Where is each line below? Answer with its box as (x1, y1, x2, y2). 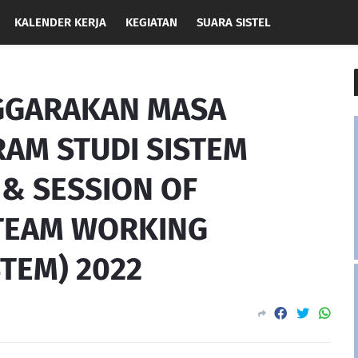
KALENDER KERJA (14, 15, 106, 30)
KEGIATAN (125, 15, 177, 30)
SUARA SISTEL (197, 15, 271, 30)
